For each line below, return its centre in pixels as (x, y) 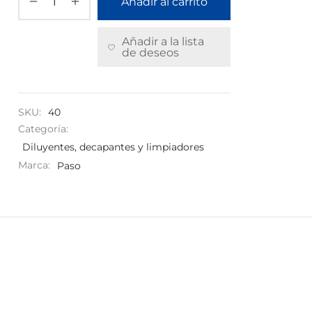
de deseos (150, 52)
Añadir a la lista (163, 41)
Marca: (36, 165)
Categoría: (43, 129)
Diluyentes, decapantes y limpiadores (113, 147)
